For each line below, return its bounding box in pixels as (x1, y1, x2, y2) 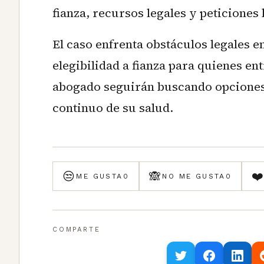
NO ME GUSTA (162, 172, 226, 181)
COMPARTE (52, 226, 101, 234)
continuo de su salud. (52, 100, 173, 117)
